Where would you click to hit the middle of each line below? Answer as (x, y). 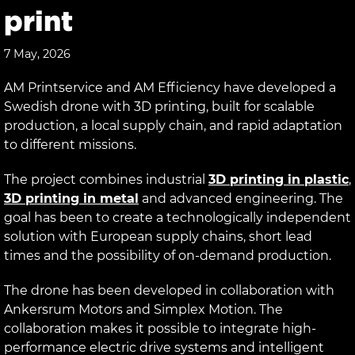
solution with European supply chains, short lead (158, 236)
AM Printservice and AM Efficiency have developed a (170, 87)
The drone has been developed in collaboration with (169, 290)
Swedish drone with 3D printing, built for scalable (159, 106)
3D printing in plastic (279, 179)
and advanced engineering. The (241, 198)
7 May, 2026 (37, 53)
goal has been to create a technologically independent (177, 217)
